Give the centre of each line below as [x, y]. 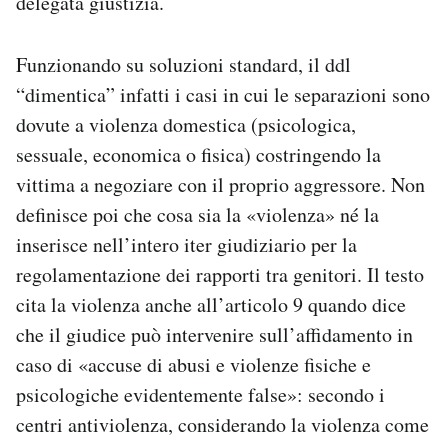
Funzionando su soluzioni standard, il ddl [183, 64]
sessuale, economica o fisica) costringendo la [198, 154]
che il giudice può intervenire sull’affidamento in [214, 334]
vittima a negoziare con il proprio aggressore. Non [220, 184]
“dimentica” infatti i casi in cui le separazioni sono [223, 94]
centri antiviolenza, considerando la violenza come [222, 424]
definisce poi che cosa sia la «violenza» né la [197, 214]
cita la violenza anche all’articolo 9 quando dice [211, 304]
